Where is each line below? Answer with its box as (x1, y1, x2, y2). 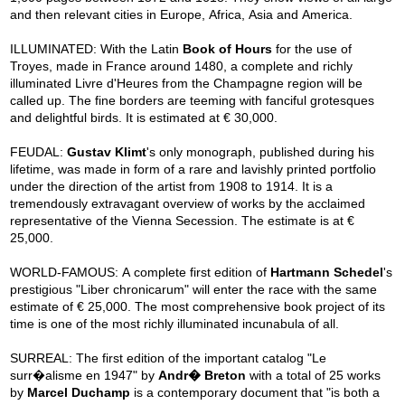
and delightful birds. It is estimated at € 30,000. (10, 110, 278, 126)
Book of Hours (183, 42, 273, 57)
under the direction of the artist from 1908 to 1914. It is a (10, 179, 334, 194)
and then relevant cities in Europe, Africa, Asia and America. (10, 7, 353, 23)
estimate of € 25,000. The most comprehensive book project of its (10, 299, 386, 315)
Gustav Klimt (67, 145, 147, 160)
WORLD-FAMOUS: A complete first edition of (10, 265, 271, 280)
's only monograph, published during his (146, 145, 375, 160)
